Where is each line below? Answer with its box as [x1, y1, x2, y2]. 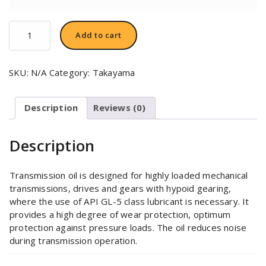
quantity [8, 57, 49, 69]
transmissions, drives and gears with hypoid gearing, [9, 182, 232, 194]
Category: [49, 66, 93, 78]
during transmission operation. [9, 234, 137, 246]
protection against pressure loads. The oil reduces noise [9, 221, 247, 233]
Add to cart [75, 29, 122, 40]
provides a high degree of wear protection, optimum [9, 208, 231, 220]
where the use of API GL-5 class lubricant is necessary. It [9, 195, 249, 207]
